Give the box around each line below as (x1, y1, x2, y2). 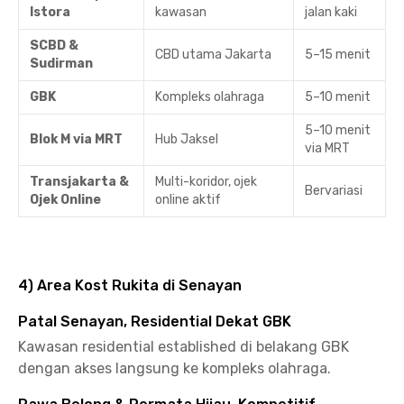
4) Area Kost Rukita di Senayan (18, 277, 242, 294)
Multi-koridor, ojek (155, 174, 257, 189)
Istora (30, 5, 70, 20)
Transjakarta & (30, 174, 129, 189)
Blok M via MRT (30, 132, 123, 147)
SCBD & (30, 38, 78, 53)
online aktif (155, 192, 221, 207)
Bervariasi (305, 183, 363, 198)
